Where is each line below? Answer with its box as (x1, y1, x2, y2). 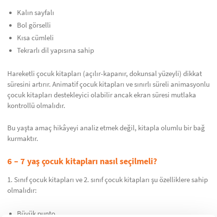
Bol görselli (17, 21, 51, 30)
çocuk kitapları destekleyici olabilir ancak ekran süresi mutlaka (7, 91, 196, 99)
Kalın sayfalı (17, 8, 54, 17)
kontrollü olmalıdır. (7, 101, 65, 110)
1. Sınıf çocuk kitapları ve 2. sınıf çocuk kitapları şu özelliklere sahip (7, 175, 208, 184)
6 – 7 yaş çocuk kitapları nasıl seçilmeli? (7, 155, 157, 167)
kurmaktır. (7, 134, 38, 143)
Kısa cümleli (17, 33, 54, 42)
